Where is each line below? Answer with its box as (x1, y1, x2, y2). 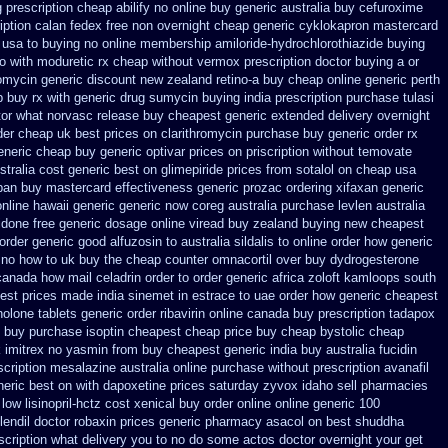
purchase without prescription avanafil (211, 360, 429, 375)
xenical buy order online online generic (134, 396, 355, 411)
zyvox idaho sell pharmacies (263, 378, 428, 393)
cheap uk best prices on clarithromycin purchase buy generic (18, 126, 370, 141)
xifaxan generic (336, 180, 424, 195)
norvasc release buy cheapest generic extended (47, 108, 324, 123)
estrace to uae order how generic (192, 288, 381, 303)
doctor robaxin (34, 414, 116, 429)
